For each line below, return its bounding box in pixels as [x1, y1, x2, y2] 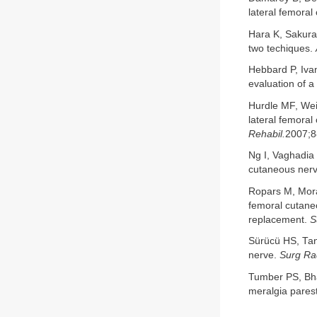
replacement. [248, 214, 310, 225]
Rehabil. [248, 128, 285, 139]
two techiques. [248, 42, 316, 54]
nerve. [248, 250, 279, 261]
